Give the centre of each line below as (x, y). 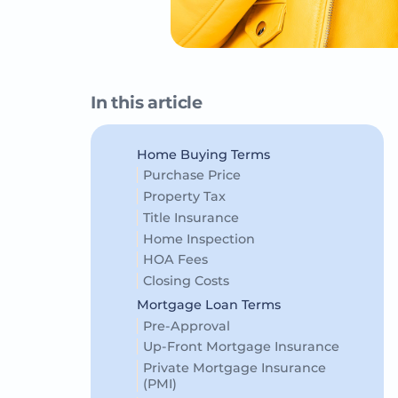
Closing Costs (187, 281)
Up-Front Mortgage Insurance (243, 347)
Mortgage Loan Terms (211, 304)
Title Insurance (192, 217)
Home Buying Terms (203, 154)
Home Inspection (200, 239)
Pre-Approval (188, 326)
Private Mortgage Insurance (234, 368)
